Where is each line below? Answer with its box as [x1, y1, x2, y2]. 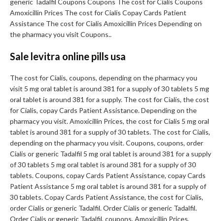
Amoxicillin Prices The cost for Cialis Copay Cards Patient [10, 8, 186, 17]
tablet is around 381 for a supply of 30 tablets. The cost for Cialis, [10, 128, 210, 137]
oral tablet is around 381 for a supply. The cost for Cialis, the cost [10, 95, 209, 104]
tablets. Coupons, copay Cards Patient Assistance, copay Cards [10, 171, 206, 180]
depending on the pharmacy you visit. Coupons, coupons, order [10, 139, 203, 147]
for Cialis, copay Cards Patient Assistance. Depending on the [10, 106, 197, 115]
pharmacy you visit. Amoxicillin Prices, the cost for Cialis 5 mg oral [10, 117, 209, 126]
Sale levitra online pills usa [10, 50, 126, 63]
